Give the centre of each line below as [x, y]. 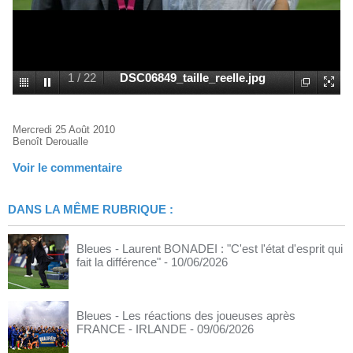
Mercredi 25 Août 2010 [64, 130]
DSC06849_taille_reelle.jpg [193, 78]
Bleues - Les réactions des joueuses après [186, 316]
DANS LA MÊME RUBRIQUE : [91, 209]
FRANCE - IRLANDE [132, 329]
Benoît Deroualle [50, 141]
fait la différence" [119, 262]
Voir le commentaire [67, 167]
